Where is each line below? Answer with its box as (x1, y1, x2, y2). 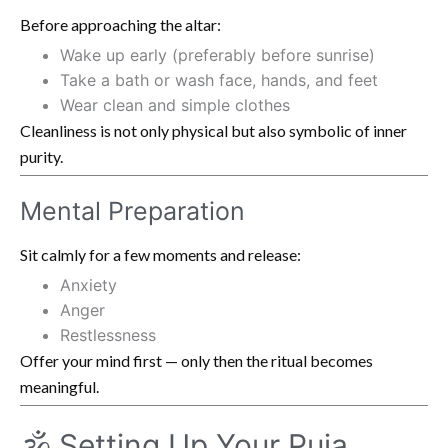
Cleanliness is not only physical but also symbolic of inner (20, 120, 407, 140)
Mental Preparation (20, 195, 245, 226)
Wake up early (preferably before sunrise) (60, 44, 375, 65)
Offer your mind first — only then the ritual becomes (20, 350, 373, 370)
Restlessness (60, 324, 156, 345)
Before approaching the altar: (20, 14, 221, 34)
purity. (20, 146, 63, 166)
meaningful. (20, 376, 99, 396)
